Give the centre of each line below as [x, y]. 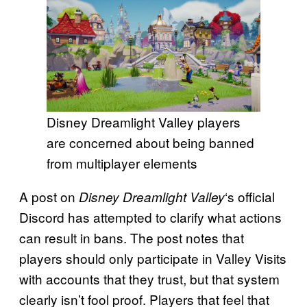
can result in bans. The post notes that [132, 238]
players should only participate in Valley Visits [153, 258]
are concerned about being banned [150, 143]
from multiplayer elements [122, 163]
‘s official [250, 197]
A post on [49, 197]
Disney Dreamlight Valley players [144, 122]
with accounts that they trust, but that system [149, 279]
